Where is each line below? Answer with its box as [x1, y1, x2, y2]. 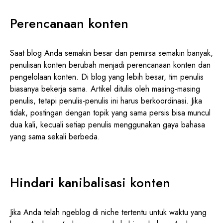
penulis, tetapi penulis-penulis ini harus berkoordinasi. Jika [10, 95, 202, 107]
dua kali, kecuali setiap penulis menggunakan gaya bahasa [10, 118, 205, 130]
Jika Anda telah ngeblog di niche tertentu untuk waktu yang [10, 206, 207, 218]
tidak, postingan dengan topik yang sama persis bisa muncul [10, 107, 211, 118]
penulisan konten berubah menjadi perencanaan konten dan [10, 59, 211, 71]
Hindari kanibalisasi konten [10, 173, 170, 192]
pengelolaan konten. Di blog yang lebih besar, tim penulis [10, 71, 204, 83]
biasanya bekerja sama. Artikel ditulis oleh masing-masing [10, 83, 200, 95]
